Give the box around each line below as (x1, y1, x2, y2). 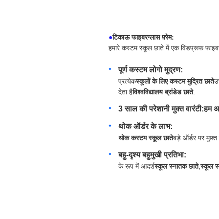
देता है (118, 88, 132, 96)
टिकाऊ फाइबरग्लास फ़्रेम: (112, 33, 174, 41)
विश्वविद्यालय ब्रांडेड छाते (132, 88, 193, 96)
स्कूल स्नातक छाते (154, 162, 198, 170)
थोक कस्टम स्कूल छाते (118, 134, 173, 142)
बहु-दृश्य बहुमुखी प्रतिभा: (118, 150, 186, 159)
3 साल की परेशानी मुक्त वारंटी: (118, 104, 204, 113)
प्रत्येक (118, 77, 136, 85)
